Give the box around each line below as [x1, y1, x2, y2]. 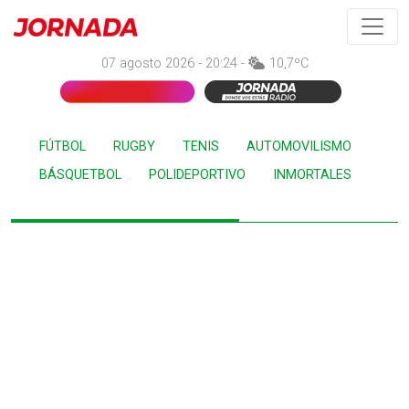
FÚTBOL [39, 139, 86, 154]
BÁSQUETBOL [39, 167, 121, 183]
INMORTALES [273, 167, 351, 183]
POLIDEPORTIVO [149, 167, 246, 183]
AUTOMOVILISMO [246, 139, 351, 154]
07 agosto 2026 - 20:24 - [100, 56, 248, 71]
